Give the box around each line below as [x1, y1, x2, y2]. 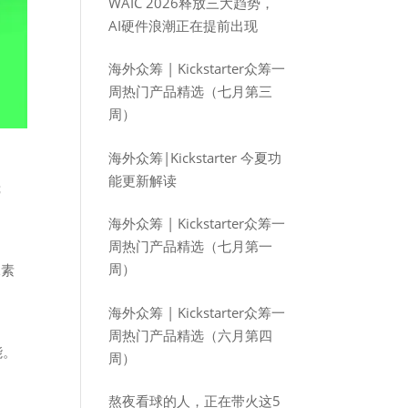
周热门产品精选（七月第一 [108, 237, 273, 255]
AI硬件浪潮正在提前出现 [108, 15, 259, 35]
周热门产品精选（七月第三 [108, 82, 273, 100]
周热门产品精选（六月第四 [108, 325, 273, 344]
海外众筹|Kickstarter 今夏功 [108, 148, 282, 167]
